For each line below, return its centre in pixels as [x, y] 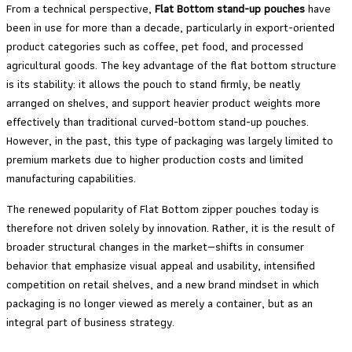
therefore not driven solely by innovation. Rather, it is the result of [170, 227]
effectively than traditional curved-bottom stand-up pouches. [158, 122]
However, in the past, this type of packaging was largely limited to [170, 141]
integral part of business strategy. [90, 322]
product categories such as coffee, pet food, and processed [155, 47]
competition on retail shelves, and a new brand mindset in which [163, 284]
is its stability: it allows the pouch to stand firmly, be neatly [153, 84]
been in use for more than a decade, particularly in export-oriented [170, 28]
